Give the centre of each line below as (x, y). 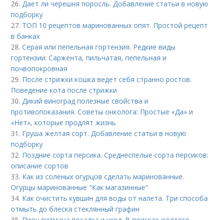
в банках (26, 36)
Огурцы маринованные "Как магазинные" (80, 187)
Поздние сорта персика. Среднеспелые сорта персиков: (115, 155)
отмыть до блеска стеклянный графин (75, 209)
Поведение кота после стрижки (64, 90)
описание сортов (40, 165)
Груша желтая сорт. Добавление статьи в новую (104, 133)
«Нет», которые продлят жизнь (64, 122)
